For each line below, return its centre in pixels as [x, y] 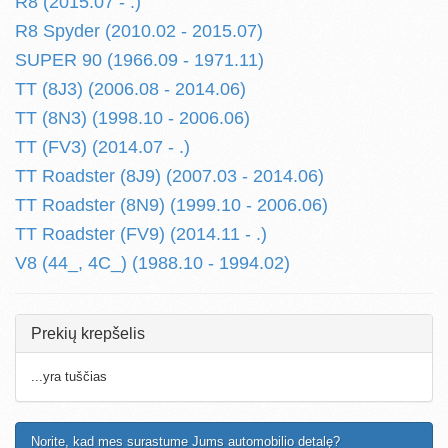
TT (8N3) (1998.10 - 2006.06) [132, 118]
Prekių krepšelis [88, 333]
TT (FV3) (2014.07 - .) [102, 147]
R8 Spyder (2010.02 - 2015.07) [139, 31]
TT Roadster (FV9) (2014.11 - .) [141, 234]
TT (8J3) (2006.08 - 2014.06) [130, 89]
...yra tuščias [69, 376]
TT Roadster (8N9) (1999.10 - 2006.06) [171, 205]
